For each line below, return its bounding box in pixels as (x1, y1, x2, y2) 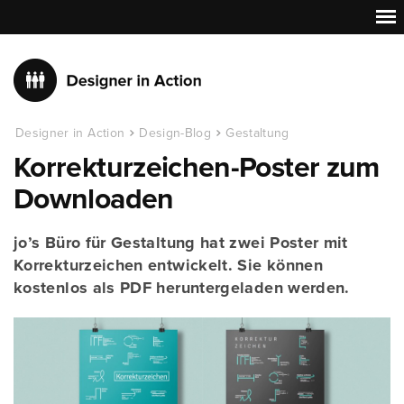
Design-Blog (139, 125, 212, 141)
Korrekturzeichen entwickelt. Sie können (14, 255, 324, 275)
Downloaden (14, 182, 174, 216)
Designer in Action (15, 125, 125, 141)
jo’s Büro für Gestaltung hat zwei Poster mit (14, 233, 348, 252)
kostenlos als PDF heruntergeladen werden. (14, 278, 350, 298)
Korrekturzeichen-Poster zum (14, 151, 380, 185)
